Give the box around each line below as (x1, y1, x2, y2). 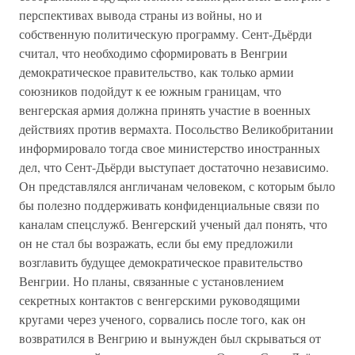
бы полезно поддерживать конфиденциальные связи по (19, 197, 319, 213)
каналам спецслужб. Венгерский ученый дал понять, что (19, 216, 327, 232)
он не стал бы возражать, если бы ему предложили (19, 235, 293, 251)
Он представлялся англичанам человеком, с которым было (19, 177, 335, 194)
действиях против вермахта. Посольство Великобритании (19, 120, 334, 137)
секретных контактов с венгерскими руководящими (19, 292, 300, 308)
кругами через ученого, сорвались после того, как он (19, 311, 306, 327)
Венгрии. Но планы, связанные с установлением (19, 273, 284, 289)
